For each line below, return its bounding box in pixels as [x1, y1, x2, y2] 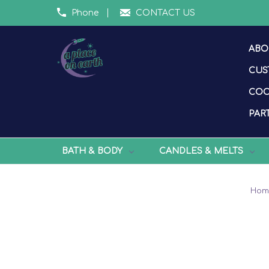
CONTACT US [135, 8, 195, 17]
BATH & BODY [61, 146, 122, 156]
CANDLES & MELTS [159, 146, 243, 156]
